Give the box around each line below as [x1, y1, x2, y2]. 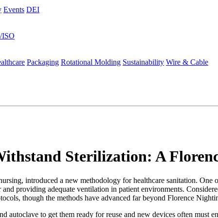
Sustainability [123, 57, 164, 66]
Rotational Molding [61, 57, 121, 66]
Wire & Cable [166, 57, 208, 66]
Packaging [27, 57, 59, 66]
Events [3, 5, 24, 14]
